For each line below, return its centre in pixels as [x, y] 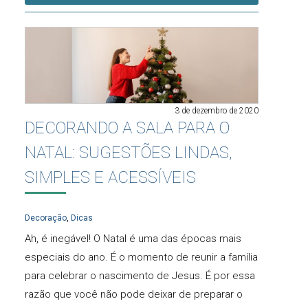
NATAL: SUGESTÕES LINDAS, [129, 152]
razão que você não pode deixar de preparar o [134, 295]
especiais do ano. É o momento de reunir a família [141, 257]
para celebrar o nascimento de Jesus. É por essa [140, 276]
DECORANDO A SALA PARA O [127, 128]
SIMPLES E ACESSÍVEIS [110, 177]
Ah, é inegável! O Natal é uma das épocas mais [133, 239]
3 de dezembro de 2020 [217, 110]
